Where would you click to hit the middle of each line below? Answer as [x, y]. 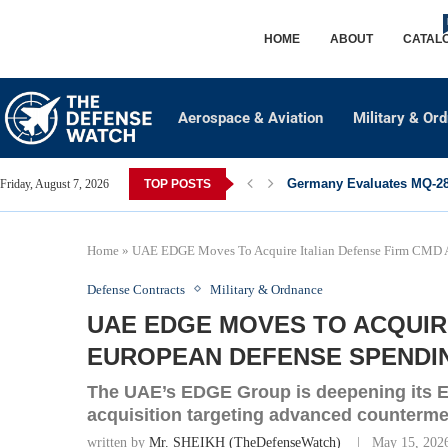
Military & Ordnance [266, 289]
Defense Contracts [136, 289]
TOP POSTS [177, 184]
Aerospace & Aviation [251, 117]
